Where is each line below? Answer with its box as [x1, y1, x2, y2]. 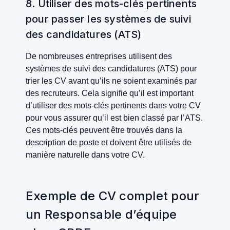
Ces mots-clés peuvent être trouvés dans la [26, 125, 182, 135]
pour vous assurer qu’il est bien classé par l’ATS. [26, 113, 203, 122]
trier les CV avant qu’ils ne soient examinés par [26, 76, 197, 85]
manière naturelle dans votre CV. [26, 150, 145, 159]
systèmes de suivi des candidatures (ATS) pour [26, 64, 197, 73]
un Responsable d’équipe [26, 206, 177, 222]
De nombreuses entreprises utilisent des [26, 51, 172, 61]
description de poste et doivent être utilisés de [26, 138, 191, 147]
